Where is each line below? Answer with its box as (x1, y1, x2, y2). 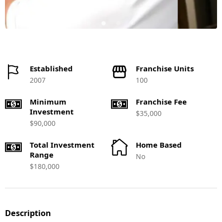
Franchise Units (136, 63, 194, 73)
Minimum (30, 97, 66, 107)
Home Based (136, 140, 182, 150)
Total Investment (30, 140, 95, 150)
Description (5, 208, 51, 219)
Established (30, 63, 73, 73)
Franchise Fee (136, 97, 187, 107)
